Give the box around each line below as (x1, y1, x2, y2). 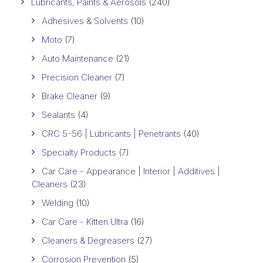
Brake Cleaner (42, 90, 97, 102)
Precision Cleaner (42, 71, 112, 83)
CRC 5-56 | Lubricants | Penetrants (42, 127, 181, 139)
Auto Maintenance (42, 52, 113, 64)
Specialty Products (42, 146, 116, 158)
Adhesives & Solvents (42, 15, 128, 26)
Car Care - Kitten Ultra (42, 215, 128, 227)
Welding (42, 197, 73, 208)
